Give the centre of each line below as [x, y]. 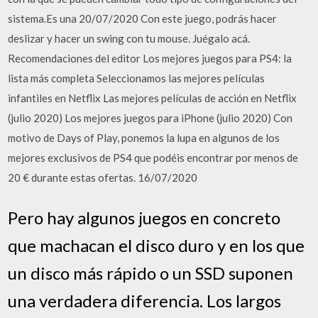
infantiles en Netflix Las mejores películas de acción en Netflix [153, 98]
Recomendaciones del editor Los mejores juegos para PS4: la [150, 58]
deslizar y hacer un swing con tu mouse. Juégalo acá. [129, 38]
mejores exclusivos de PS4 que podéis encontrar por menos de [153, 158]
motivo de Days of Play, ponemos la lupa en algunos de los [144, 138]
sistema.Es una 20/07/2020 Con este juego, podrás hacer [143, 18]
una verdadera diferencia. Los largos [145, 300]
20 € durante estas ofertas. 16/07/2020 [103, 177]
